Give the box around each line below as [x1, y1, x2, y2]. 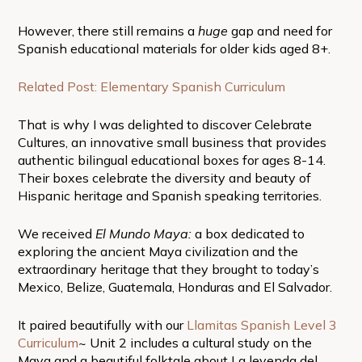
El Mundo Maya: [95, 225, 192, 242]
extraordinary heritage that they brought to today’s [17, 260, 319, 277]
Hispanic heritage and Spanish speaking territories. [17, 187, 322, 204]
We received [17, 225, 95, 242]
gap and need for [227, 22, 332, 39]
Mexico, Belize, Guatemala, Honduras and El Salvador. [17, 278, 332, 295]
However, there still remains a [17, 22, 198, 39]
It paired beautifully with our [17, 316, 187, 333]
